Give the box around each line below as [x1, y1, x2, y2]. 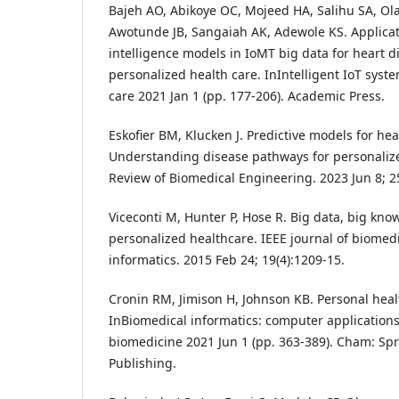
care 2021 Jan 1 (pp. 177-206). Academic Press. [109, 87, 385, 105]
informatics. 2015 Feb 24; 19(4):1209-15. [109, 251, 345, 269]
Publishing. [109, 354, 176, 372]
